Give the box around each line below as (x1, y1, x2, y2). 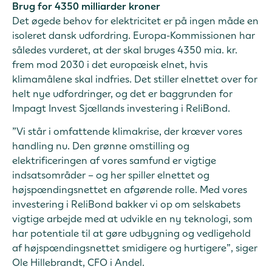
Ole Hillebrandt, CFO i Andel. (12, 256, 144, 269)
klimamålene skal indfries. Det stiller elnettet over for (12, 72, 257, 85)
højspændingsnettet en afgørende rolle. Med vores (12, 183, 247, 196)
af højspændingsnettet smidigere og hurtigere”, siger (12, 242, 257, 254)
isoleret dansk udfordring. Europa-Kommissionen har (12, 29, 255, 41)
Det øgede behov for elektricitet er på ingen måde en (12, 14, 259, 27)
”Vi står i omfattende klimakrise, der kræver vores (12, 125, 242, 138)
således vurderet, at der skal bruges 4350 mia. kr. (12, 43, 237, 56)
